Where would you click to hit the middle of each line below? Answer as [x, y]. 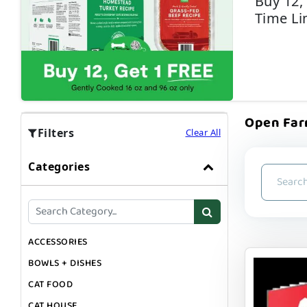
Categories [59, 166]
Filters [56, 133]
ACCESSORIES [58, 242]
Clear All [203, 132]
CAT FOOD [50, 284]
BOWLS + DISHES [65, 263]
